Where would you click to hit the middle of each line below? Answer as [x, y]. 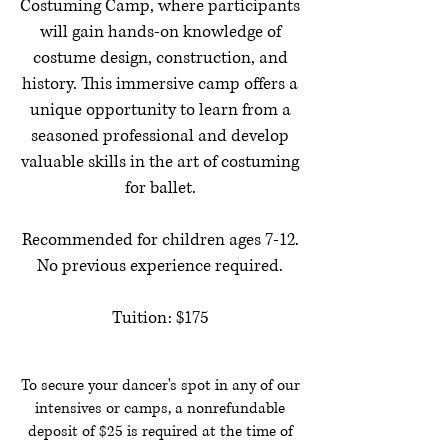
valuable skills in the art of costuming [160, 161]
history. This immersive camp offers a [160, 83]
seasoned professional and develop [160, 135]
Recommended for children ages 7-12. [160, 239]
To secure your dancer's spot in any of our [160, 385]
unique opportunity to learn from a [160, 109]
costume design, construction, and [160, 57]
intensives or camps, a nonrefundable [160, 408]
